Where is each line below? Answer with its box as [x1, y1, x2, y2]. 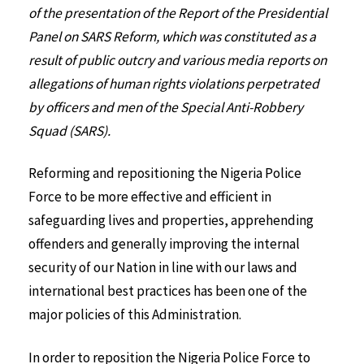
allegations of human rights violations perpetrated [28, 74, 319, 93]
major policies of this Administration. [28, 305, 241, 324]
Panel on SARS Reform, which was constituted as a [28, 27, 316, 45]
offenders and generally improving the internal [28, 235, 300, 253]
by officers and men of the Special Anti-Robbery [28, 97, 303, 116]
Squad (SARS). [28, 121, 110, 140]
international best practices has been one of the [28, 282, 307, 301]
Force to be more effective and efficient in [28, 188, 271, 206]
